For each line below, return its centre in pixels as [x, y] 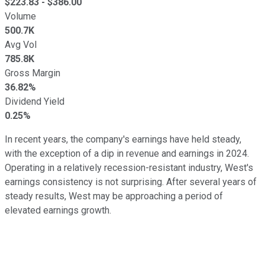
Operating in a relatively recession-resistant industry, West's [129, 167]
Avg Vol [21, 44]
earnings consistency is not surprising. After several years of [131, 182]
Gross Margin [33, 73]
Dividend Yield [35, 101]
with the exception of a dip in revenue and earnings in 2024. [127, 153]
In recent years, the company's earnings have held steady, [123, 139]
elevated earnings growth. [58, 210]
